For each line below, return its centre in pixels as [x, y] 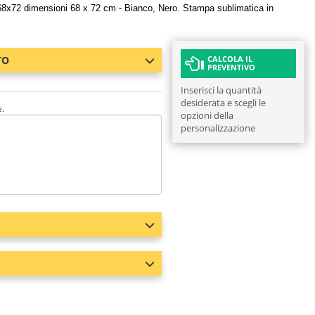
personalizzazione [218, 128]
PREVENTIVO [231, 67]
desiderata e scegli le [223, 103]
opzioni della [207, 115]
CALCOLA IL [230, 59]
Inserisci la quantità [221, 90]
